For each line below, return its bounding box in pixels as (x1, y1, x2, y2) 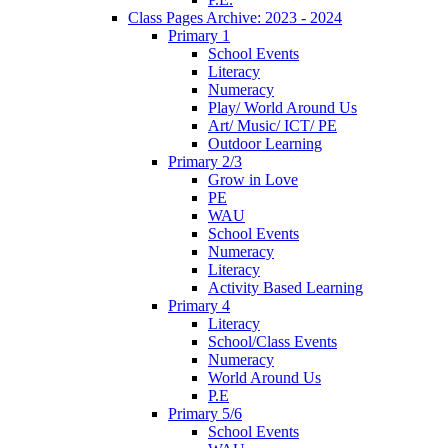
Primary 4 (168, 296, 230, 314)
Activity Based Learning (208, 278, 363, 296)
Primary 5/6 (168, 404, 242, 422)
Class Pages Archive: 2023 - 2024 (128, 8, 342, 26)
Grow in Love (208, 170, 298, 188)
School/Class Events (208, 332, 337, 350)
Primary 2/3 (168, 152, 242, 170)
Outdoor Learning (208, 134, 322, 152)
